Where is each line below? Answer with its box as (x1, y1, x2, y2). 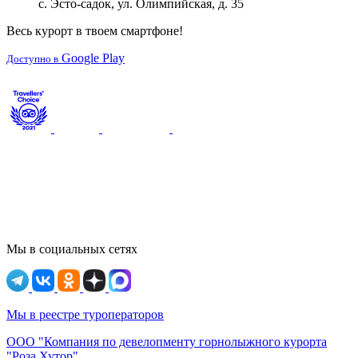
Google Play (62, 51, 125, 66)
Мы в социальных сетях (6, 242, 137, 257)
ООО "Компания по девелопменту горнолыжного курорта (6, 335, 327, 349)
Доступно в (6, 53, 58, 66)
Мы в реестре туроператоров (6, 308, 164, 322)
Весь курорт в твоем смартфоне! (6, 24, 183, 38)
